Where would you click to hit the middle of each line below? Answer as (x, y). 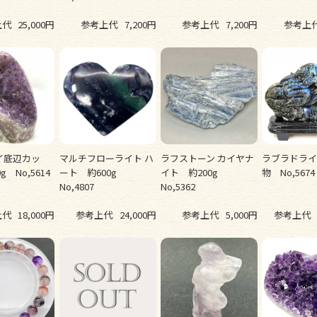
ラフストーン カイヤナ (208, 158)
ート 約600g (92, 172)
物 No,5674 (289, 172)
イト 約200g (194, 172)
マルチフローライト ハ (106, 158)
